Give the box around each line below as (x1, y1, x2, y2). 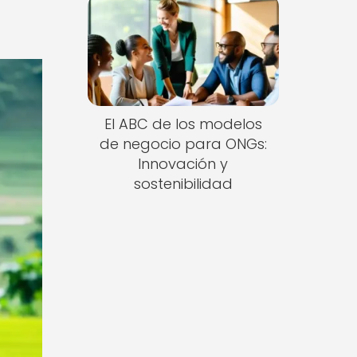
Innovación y (138, 154, 229, 175)
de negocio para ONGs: (99, 134, 267, 155)
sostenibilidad (133, 174, 233, 194)
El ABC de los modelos (104, 114, 262, 135)
